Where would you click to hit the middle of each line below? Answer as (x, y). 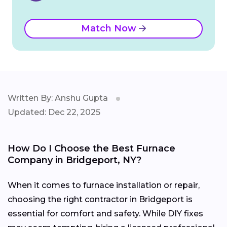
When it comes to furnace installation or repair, (104, 185)
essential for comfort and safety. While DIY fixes (105, 214)
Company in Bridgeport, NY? (74, 160)
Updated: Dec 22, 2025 (54, 112)
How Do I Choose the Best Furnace (91, 149)
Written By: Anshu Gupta (58, 98)
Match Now (110, 29)
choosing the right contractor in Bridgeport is (100, 200)
